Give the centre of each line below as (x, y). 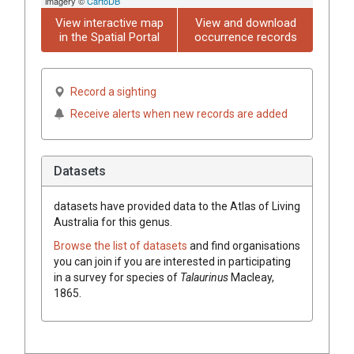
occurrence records (245, 37)
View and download (245, 23)
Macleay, (252, 277)
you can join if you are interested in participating (172, 261)
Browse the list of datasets (122, 245)
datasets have (89, 206)
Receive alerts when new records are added (179, 113)
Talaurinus (204, 277)
